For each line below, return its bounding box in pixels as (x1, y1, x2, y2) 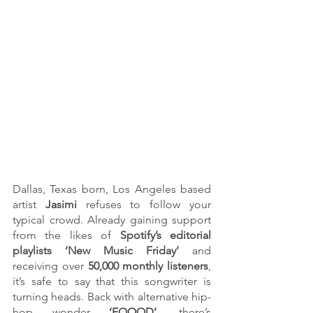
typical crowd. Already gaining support (13, 213, 211, 227)
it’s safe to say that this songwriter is (13, 275, 211, 289)
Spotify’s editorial (119, 228, 212, 242)
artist (13, 198, 45, 212)
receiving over (13, 259, 84, 273)
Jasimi (45, 198, 86, 212)
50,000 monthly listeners (83, 259, 208, 273)
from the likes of (13, 228, 120, 242)
